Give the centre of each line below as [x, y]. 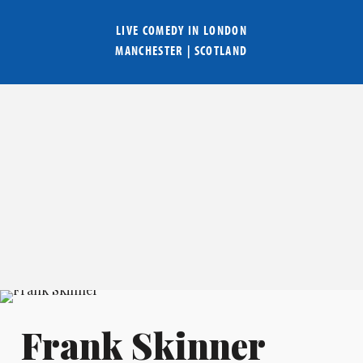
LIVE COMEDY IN [159, 30]
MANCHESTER [149, 51]
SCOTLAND [221, 51]
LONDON [225, 30]
